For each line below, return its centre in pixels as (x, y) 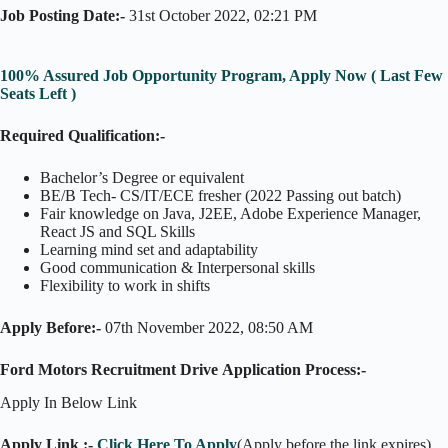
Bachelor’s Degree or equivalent (142, 177)
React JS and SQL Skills (117, 231)
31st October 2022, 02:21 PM (221, 15)
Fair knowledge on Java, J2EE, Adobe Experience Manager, (230, 213)
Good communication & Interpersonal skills (177, 267)
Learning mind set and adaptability (149, 249)
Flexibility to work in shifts (125, 285)
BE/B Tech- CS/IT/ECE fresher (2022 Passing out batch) (220, 195)
